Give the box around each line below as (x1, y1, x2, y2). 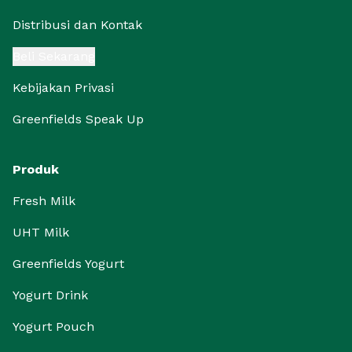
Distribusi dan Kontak (13, 17, 142, 32)
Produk (13, 162, 59, 177)
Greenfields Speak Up (13, 112, 144, 126)
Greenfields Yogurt (13, 256, 124, 271)
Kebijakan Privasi (13, 80, 114, 95)
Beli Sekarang (13, 49, 95, 64)
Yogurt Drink (13, 288, 88, 302)
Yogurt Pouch (13, 319, 94, 334)
